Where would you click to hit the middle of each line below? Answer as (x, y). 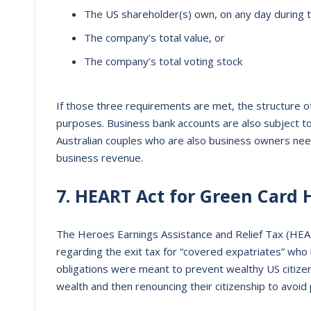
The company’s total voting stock (163, 61)
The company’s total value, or (154, 37)
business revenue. (100, 158)
